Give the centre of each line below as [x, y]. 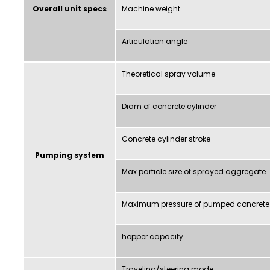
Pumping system [70, 155]
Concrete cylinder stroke [166, 139]
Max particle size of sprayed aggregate [194, 171]
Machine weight [151, 8]
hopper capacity [152, 236]
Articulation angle [155, 41]
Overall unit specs [70, 8]
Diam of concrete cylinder [169, 106]
